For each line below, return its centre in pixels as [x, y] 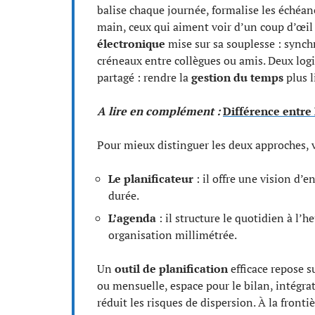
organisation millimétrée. [173, 235]
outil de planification [171, 269]
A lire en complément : [159, 111]
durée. [124, 195]
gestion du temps [237, 77]
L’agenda [132, 218]
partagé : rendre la [144, 77]
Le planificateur [151, 179]
